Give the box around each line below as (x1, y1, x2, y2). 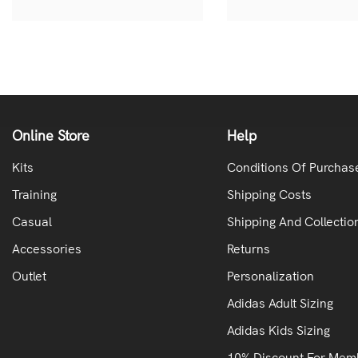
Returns (226, 240, 270, 257)
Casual (12, 213, 52, 230)
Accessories (12, 240, 82, 257)
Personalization (226, 267, 314, 284)
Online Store (12, 125, 89, 145)
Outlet (12, 267, 46, 284)
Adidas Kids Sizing (226, 321, 330, 339)
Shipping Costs (226, 185, 312, 203)
